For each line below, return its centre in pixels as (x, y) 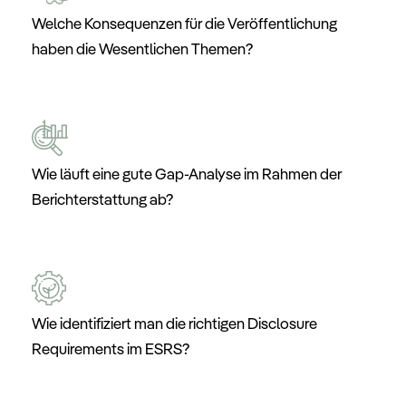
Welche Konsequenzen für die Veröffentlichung (184, 23)
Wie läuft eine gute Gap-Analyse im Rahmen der (187, 174)
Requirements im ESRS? (111, 348)
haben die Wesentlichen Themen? (142, 48)
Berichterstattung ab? (102, 199)
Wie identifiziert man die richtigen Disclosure (174, 323)
